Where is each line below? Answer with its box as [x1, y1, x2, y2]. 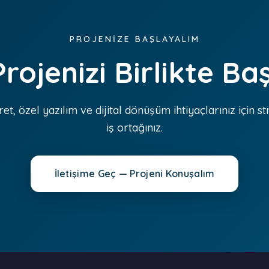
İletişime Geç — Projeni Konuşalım [54, 168, 215, 180]
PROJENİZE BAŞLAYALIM [69, 34, 200, 44]
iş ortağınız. [106, 121, 163, 134]
